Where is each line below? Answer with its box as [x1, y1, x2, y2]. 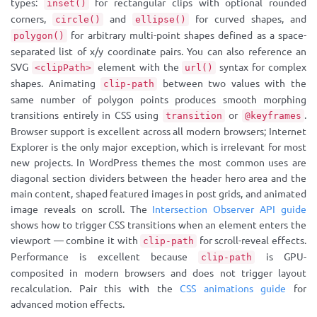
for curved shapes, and [189, 13, 306, 25]
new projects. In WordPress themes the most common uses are [11, 157, 306, 168]
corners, [11, 13, 52, 25]
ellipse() [135, 14, 186, 25]
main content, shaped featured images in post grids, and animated [11, 188, 306, 200]
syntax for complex [216, 62, 306, 73]
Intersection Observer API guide [152, 204, 306, 215]
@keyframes [245, 110, 302, 121]
